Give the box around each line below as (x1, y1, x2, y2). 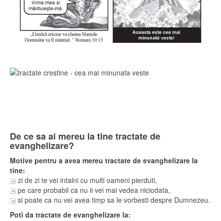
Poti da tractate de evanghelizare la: (10, 209, 131, 220)
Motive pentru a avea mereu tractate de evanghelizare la (10, 155, 198, 165)
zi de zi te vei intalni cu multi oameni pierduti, (16, 175, 157, 185)
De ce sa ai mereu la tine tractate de (10, 129, 160, 143)
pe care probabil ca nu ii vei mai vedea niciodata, (16, 184, 170, 195)
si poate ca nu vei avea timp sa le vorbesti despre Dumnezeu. (16, 194, 210, 205)
